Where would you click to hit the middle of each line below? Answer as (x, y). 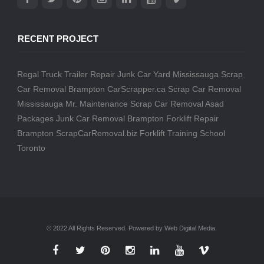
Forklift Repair (192, 118)
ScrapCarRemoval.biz (96, 133)
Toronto (31, 148)
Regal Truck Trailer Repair (66, 74)
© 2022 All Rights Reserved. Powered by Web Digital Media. (132, 228)
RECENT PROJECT (58, 38)
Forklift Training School (182, 133)
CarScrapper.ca (136, 89)
